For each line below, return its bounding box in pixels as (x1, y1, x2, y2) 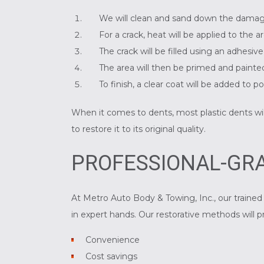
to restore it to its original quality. (71, 124, 206, 135)
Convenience (85, 235, 140, 246)
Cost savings (85, 251, 138, 262)
